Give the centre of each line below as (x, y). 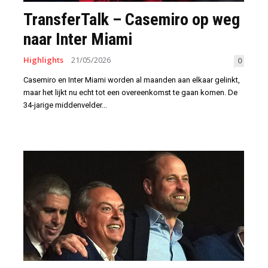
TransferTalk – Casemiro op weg (132, 19)
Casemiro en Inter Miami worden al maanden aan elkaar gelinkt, (132, 80)
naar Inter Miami (78, 39)
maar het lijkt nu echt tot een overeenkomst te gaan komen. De (130, 92)
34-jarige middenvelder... (65, 105)
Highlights (43, 60)
